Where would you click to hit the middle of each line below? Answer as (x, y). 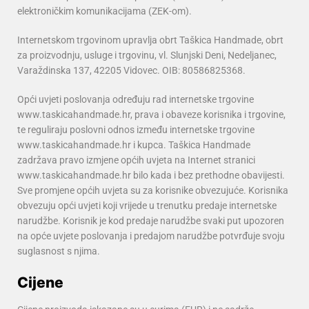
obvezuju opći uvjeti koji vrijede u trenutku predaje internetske (147, 206)
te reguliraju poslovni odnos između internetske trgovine (136, 130)
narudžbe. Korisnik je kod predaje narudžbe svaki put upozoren (151, 221)
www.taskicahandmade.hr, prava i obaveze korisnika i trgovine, (151, 115)
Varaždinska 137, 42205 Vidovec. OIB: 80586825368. (131, 71)
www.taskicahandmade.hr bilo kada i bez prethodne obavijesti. (151, 176)
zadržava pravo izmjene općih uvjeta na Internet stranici (136, 160)
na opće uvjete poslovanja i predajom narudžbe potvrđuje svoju (151, 236)
